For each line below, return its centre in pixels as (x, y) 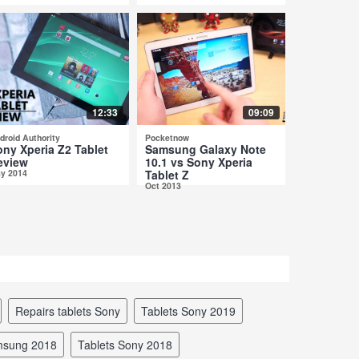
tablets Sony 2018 (128, 344)
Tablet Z (167, 174)
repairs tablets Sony (72, 311)
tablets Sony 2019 (192, 311)
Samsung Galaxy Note (206, 149)
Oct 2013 (163, 185)
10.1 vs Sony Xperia (199, 161)
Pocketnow (167, 137)
